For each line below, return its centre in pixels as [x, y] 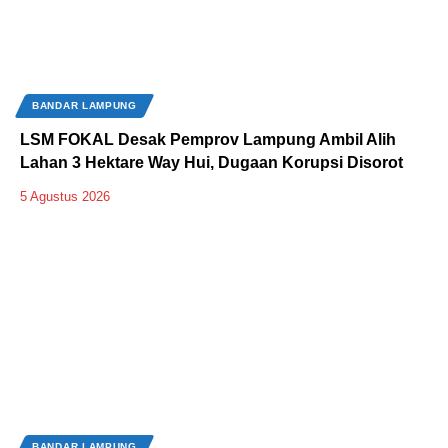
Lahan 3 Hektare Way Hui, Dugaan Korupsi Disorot [211, 163]
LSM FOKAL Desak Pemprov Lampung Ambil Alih [208, 140]
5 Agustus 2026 [65, 197]
